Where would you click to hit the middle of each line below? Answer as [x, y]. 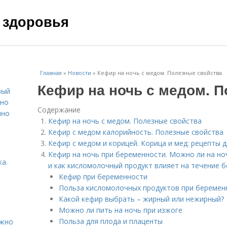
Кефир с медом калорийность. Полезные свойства [136, 132]
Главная [51, 73]
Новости [80, 73]
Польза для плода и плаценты [111, 221]
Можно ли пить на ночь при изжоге [121, 210]
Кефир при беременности [103, 177]
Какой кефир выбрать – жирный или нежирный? [141, 199]
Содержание [59, 110]
